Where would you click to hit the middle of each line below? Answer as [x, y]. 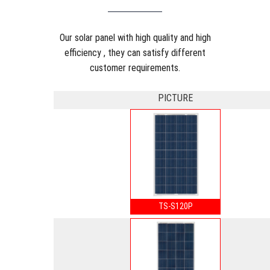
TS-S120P [175, 206]
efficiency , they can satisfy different [135, 52]
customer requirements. [135, 67]
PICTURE [175, 98]
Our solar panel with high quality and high [135, 37]
